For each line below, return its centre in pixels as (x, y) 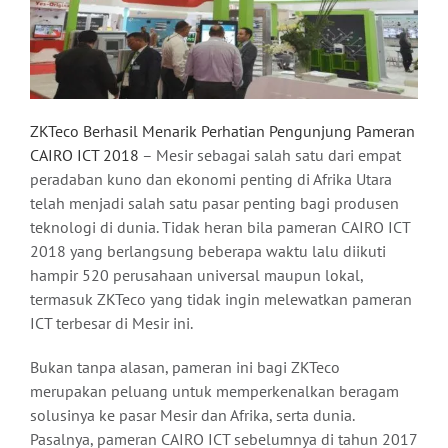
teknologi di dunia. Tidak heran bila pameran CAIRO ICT (220, 227)
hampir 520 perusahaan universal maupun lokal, (196, 275)
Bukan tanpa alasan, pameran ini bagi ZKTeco (185, 367)
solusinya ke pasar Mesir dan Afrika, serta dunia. (192, 415)
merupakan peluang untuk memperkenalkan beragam (214, 391)
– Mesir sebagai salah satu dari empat (270, 155)
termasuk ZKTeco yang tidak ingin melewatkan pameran (221, 299)
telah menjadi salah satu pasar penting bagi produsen (214, 203)
